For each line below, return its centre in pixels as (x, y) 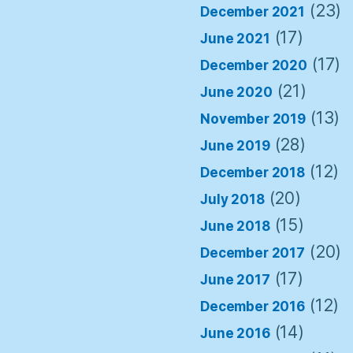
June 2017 (235, 279)
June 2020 (236, 92)
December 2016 (253, 306)
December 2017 (253, 253)
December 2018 (253, 172)
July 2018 (232, 199)
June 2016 (235, 333)
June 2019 (235, 145)
